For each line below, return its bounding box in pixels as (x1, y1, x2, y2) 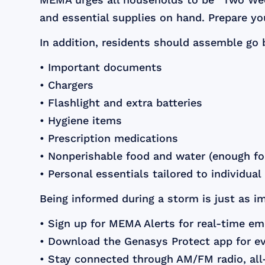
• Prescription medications (40, 132, 179, 145)
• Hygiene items (40, 114, 122, 127)
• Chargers (40, 79, 94, 92)
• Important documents (40, 61, 163, 74)
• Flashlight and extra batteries (40, 96, 203, 109)
